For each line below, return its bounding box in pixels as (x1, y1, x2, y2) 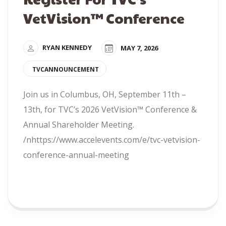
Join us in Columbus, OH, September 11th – (23, 88, 186, 100)
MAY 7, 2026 (121, 43, 158, 52)
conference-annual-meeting (23, 149, 129, 160)
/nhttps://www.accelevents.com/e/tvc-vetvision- (23, 134, 200, 145)
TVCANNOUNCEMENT (32, 65, 99, 74)
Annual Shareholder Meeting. (23, 119, 134, 130)
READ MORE (38, 177, 80, 187)
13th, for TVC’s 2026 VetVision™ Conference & (23, 103, 197, 115)
